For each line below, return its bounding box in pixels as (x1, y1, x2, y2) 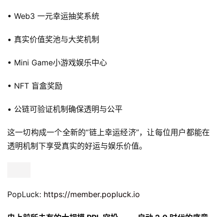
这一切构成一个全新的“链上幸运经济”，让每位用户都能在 (7, 127, 210, 137)
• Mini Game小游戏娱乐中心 (7, 58, 107, 67)
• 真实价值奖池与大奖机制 (7, 34, 99, 44)
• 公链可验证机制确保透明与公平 (7, 104, 123, 114)
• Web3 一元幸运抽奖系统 (7, 11, 99, 21)
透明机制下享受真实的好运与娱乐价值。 (7, 141, 147, 151)
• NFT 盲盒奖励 (7, 81, 62, 91)
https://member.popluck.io (44, 189, 140, 199)
